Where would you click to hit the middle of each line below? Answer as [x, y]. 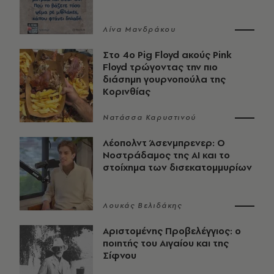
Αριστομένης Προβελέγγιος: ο [172, 231]
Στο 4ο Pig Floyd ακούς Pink [167, 55]
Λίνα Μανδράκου [139, 30]
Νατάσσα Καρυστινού [150, 118]
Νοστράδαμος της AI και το [166, 155]
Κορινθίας [127, 92]
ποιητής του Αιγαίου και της [166, 243]
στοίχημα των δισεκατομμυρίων [177, 168]
